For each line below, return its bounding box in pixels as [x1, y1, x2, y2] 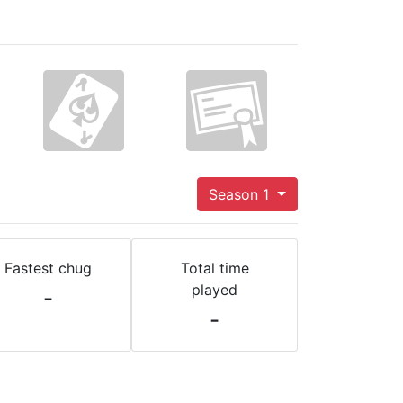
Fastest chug [4, 259, 92, 277]
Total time [180, 259, 249, 277]
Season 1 [209, 185, 274, 203]
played [192, 281, 237, 299]
